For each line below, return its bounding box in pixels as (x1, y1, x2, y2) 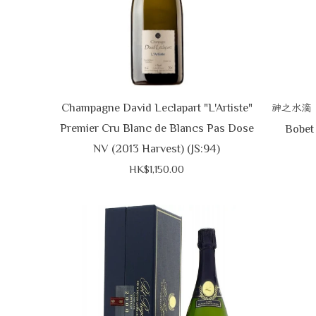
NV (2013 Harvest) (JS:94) (93, 141, 220, 155)
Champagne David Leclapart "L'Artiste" (61, 100, 253, 114)
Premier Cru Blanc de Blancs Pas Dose (59, 121, 254, 135)
